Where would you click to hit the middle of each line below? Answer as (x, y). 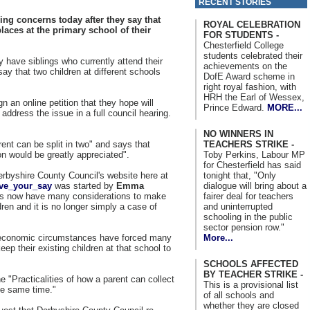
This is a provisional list (251, 284)
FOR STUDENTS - (241, 35)
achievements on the (245, 66)
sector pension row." (244, 227)
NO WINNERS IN (238, 134)
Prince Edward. (235, 107)
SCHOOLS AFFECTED (251, 264)
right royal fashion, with (250, 86)
